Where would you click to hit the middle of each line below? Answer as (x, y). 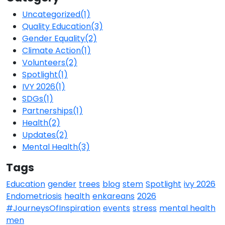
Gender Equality (53, 39)
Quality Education (57, 27)
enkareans (114, 196)
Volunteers (44, 63)
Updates (39, 135)
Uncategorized (51, 15)
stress (145, 208)
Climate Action (51, 51)
